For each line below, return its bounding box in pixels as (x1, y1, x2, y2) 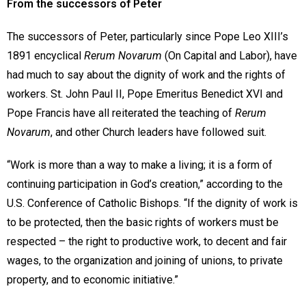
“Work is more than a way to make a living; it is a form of (7, 158, 273, 172)
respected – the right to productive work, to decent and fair (7, 235, 287, 249)
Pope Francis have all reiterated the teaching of (7, 107, 235, 120)
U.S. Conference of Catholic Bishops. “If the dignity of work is (7, 197, 298, 210)
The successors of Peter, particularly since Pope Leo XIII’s (7, 30, 288, 44)
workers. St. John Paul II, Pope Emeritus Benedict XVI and (7, 87, 283, 101)
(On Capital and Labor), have (165, 49, 297, 63)
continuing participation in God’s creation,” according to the (7, 178, 283, 191)
